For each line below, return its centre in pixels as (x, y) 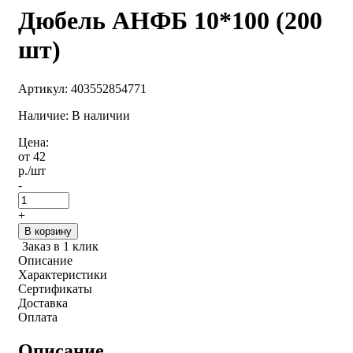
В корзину (48, 231)
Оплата (38, 317)
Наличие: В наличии (74, 115)
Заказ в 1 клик (60, 246)
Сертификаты (55, 288)
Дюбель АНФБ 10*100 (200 (170, 21)
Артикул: (45, 88)
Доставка (43, 303)
